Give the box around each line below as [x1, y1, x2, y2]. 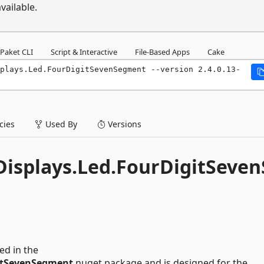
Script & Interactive [51, 47, 117, 57]
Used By [43, 118, 77, 130]
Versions [105, 118, 141, 130]
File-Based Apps [135, 47, 190, 57]
